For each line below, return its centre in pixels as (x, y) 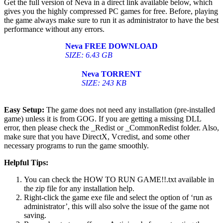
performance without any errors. (54, 29)
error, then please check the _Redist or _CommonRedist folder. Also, (111, 128)
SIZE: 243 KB (104, 83)
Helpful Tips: (26, 163)
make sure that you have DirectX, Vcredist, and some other (97, 137)
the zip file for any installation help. (79, 189)
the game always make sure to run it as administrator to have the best (111, 20)
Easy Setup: (24, 110)
